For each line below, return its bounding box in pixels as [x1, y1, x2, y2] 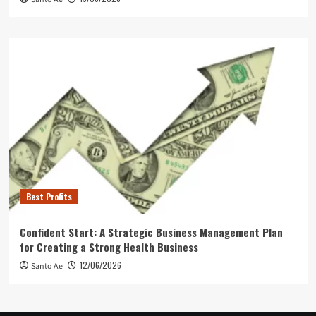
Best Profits [25, 190, 72, 202]
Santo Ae [30, 260, 63, 272]
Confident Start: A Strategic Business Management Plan [19, 224, 283, 240]
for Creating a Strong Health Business [19, 238, 198, 255]
